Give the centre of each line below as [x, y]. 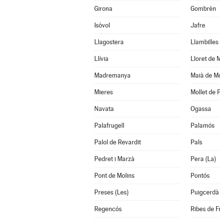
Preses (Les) [111, 192]
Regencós [108, 209]
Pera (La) [203, 159]
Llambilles [204, 42]
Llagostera [109, 42]
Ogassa [201, 109]
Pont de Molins [114, 176]
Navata [104, 109]
